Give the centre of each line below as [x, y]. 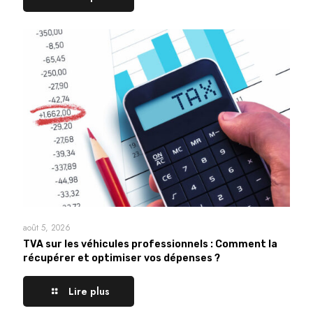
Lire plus [89, 291]
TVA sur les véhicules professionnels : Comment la [150, 244]
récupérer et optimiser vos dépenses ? [122, 258]
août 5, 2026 [47, 227]
